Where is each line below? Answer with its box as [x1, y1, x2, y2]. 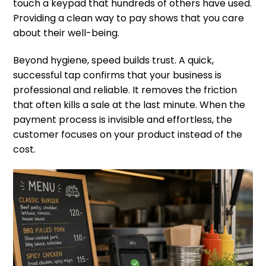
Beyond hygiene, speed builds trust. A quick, [13, 53, 214, 67]
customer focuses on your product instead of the [13, 127, 242, 141]
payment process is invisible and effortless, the [13, 112, 232, 126]
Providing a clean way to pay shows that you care [13, 11, 244, 26]
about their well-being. [13, 26, 119, 40]
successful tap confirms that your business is [13, 68, 221, 82]
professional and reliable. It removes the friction [13, 83, 237, 97]
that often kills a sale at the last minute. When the [13, 97, 245, 112]
